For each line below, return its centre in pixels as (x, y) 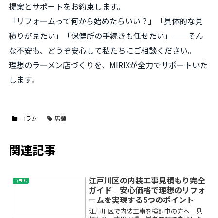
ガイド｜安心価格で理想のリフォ (147, 190)
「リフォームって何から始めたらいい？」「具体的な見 (106, 21)
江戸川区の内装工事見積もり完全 (147, 180)
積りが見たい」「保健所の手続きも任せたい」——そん (106, 35)
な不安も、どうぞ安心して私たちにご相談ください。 (102, 50)
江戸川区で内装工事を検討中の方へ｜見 (146, 211)
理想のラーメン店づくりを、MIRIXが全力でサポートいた (108, 64)
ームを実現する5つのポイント (142, 199)
